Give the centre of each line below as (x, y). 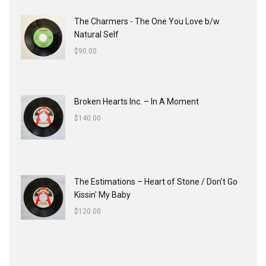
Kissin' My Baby (102, 195)
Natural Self (96, 34)
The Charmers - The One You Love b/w (147, 21)
